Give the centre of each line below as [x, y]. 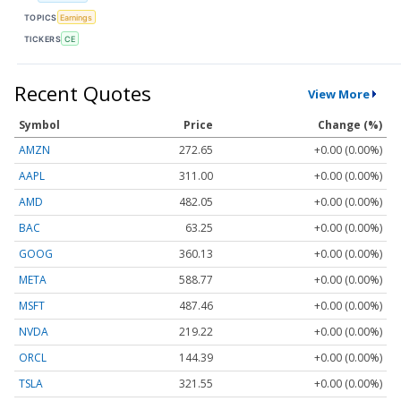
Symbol [39, 125]
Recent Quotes [83, 94]
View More [338, 94]
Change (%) [350, 125]
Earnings [77, 17]
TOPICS [41, 17]
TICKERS [43, 38]
